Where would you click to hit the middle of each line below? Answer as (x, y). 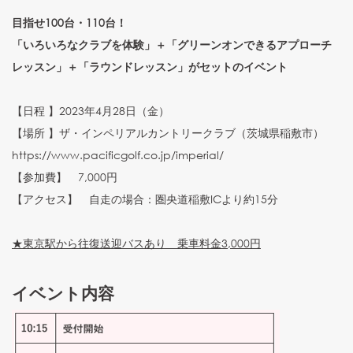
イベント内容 (63, 293)
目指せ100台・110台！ (69, 22)
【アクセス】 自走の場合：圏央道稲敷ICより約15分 (145, 199)
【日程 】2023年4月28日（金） (91, 111)
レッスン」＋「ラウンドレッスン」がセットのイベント (150, 67)
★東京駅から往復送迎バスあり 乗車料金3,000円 (136, 243)
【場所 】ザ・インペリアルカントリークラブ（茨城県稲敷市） (168, 133)
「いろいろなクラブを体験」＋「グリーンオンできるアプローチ (172, 45)
